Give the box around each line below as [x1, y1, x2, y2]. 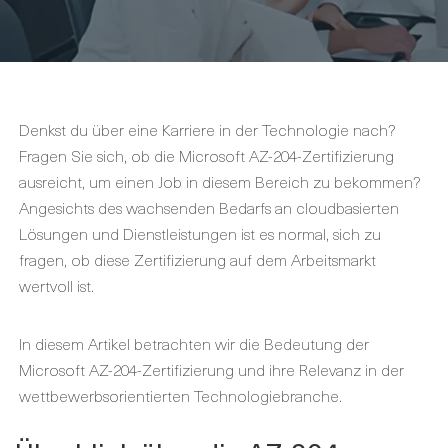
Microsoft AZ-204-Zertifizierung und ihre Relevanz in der [19, 357, 404, 381]
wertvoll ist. [19, 273, 94, 297]
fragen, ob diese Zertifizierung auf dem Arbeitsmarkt [19, 247, 376, 271]
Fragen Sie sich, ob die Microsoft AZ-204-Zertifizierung [19, 143, 394, 167]
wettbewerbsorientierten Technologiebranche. [19, 383, 342, 407]
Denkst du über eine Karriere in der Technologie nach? [19, 117, 395, 141]
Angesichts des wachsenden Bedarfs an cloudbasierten [19, 195, 399, 219]
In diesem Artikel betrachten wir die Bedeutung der [19, 331, 369, 355]
